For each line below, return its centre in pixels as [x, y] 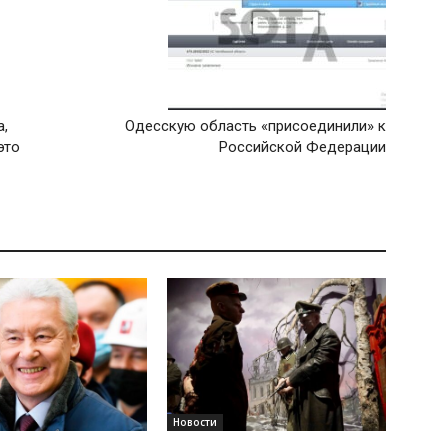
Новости [195, 422]
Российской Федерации [302, 147]
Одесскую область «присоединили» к [255, 126]
